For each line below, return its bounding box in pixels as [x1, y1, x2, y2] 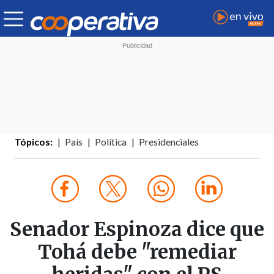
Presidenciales [139, 136, 199, 148]
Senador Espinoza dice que [10, 217, 264, 242]
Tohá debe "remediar [37, 240, 237, 265]
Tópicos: [15, 136, 53, 148]
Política [95, 136, 127, 148]
